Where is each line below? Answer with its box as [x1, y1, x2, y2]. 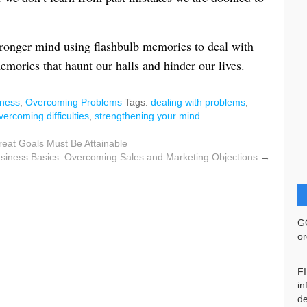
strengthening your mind [95, 110, 200, 121]
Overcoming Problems [25, 96, 122, 108]
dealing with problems [151, 96, 245, 108]
